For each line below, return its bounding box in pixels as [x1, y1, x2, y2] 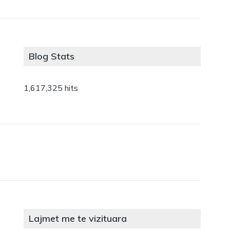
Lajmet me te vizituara [29, 213, 127, 225]
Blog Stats [29, 50, 75, 63]
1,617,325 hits [24, 83, 79, 94]
